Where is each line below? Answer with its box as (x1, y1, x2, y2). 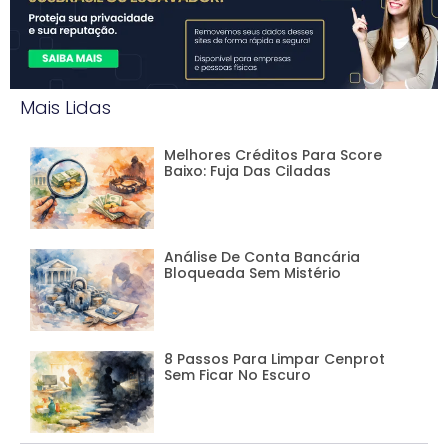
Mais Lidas (20, 95, 111, 121)
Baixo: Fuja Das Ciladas (164, 161, 332, 182)
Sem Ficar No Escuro (164, 365, 312, 385)
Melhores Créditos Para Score (164, 145, 383, 166)
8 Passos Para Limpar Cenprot (164, 349, 386, 369)
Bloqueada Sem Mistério (164, 263, 342, 284)
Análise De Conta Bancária (164, 247, 361, 268)
